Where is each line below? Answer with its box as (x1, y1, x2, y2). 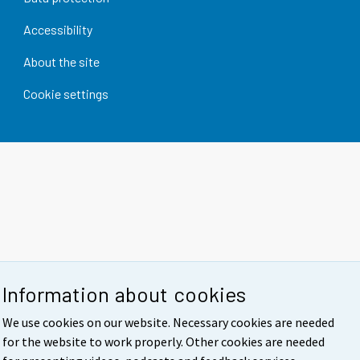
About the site (22, 54, 100, 70)
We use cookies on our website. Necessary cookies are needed (2, 313, 335, 330)
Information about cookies (2, 280, 246, 306)
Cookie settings (22, 86, 108, 102)
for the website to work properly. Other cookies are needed (2, 333, 325, 350)
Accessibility (22, 22, 92, 38)
